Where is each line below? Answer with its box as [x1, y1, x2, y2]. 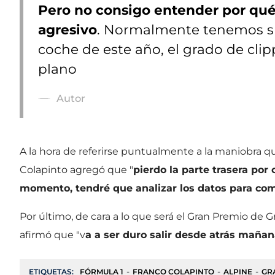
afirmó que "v [20, 228, 85, 241]
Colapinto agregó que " [20, 163, 133, 176]
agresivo [38, 21, 97, 37]
